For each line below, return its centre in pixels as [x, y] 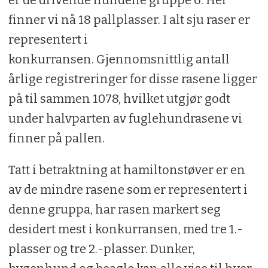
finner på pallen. [56, 138]
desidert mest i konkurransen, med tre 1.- [125, 229]
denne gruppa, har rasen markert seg [114, 209]
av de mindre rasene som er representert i [128, 189]
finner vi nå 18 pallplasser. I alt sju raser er [129, 19]
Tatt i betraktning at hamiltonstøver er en [127, 170]
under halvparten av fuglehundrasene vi [125, 118]
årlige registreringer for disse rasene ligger [133, 79]
